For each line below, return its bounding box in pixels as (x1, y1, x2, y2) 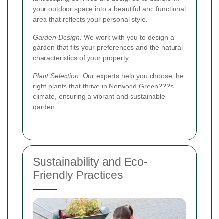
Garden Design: (33, 33, 82, 42)
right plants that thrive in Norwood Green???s (33, 82, 174, 90)
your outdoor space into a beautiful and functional (33, 5, 186, 13)
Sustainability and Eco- (33, 155, 148, 169)
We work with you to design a (82, 33, 174, 42)
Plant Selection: (33, 72, 81, 80)
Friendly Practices (33, 169, 123, 182)
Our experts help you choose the (81, 72, 184, 80)
